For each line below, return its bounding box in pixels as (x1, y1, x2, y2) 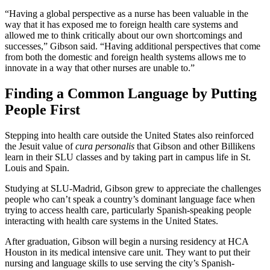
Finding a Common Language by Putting (5, 85, 257, 101)
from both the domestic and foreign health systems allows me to (5, 52, 246, 63)
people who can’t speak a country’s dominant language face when (5, 193, 255, 204)
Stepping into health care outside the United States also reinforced (5, 130, 254, 140)
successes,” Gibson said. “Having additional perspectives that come (5, 41, 260, 52)
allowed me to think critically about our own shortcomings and (5, 30, 242, 41)
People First (5, 101, 80, 118)
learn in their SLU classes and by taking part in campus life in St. (5, 151, 251, 162)
